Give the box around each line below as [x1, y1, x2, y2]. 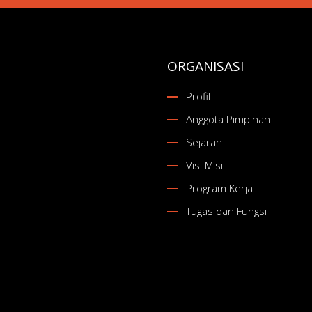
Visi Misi [186, 157, 224, 172]
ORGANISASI [167, 56, 244, 75]
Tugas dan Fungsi [186, 203, 267, 218]
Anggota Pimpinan [186, 111, 271, 126]
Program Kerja [186, 180, 253, 195]
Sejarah [186, 134, 223, 149]
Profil [186, 88, 211, 103]
